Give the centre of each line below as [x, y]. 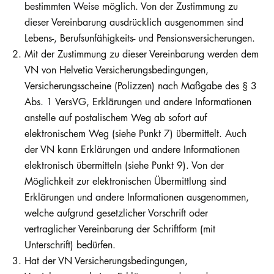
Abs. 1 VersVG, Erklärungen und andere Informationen [138, 102]
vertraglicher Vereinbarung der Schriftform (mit [120, 229]
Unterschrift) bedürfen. [70, 245]
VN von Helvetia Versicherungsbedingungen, [117, 70]
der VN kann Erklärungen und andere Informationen [132, 150]
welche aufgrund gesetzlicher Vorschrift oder [116, 213]
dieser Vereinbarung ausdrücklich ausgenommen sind [134, 22]
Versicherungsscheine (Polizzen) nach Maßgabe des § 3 [141, 86]
